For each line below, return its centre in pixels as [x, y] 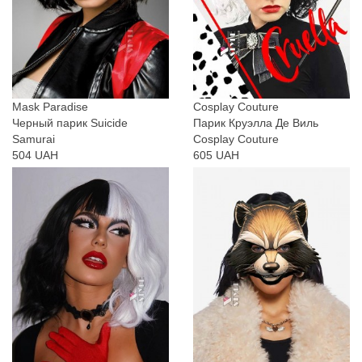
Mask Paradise [50, 107]
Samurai [34, 139]
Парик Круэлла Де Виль [256, 123]
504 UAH [35, 156]
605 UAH [216, 156]
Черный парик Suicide [70, 123]
